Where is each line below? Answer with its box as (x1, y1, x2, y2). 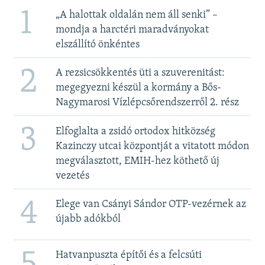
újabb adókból (55, 214, 121, 225)
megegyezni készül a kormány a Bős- (55, 82, 221, 94)
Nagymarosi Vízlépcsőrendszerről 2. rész (55, 97, 239, 109)
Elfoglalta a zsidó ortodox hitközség (55, 125, 215, 137)
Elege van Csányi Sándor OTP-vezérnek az (55, 199, 246, 211)
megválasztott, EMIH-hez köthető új (55, 155, 219, 167)
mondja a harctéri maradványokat (55, 24, 209, 35)
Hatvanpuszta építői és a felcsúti (55, 250, 202, 261)
